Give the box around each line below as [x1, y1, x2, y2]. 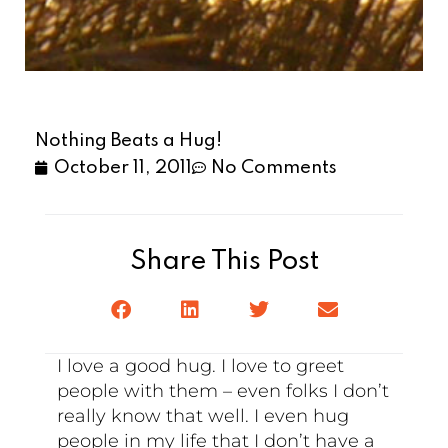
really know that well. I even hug [57, 404, 350, 427]
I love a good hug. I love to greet [57, 354, 345, 377]
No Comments [211, 158, 338, 177]
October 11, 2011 [54, 158, 193, 177]
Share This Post [129, 247, 319, 275]
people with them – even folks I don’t [57, 379, 390, 402]
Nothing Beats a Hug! [35, 131, 223, 150]
